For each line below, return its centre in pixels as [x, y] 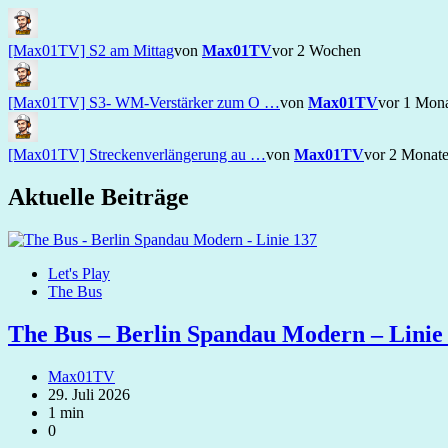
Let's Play [79, 273]
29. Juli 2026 [89, 394]
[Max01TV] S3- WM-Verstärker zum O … [144, 103]
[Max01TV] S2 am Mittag [91, 51]
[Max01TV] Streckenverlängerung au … [137, 155]
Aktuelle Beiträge [98, 196]
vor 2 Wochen [316, 51]
